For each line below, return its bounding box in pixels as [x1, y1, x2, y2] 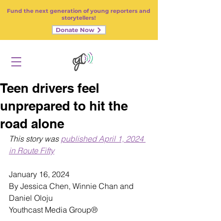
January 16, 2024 [9, 169, 70, 179]
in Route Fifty [9, 146, 54, 155]
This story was [9, 134, 61, 144]
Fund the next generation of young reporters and [7, 7, 150, 14]
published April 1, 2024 [61, 134, 146, 144]
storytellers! [62, 14, 96, 21]
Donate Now [56, 26, 94, 34]
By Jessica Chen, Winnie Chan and [9, 181, 136, 191]
